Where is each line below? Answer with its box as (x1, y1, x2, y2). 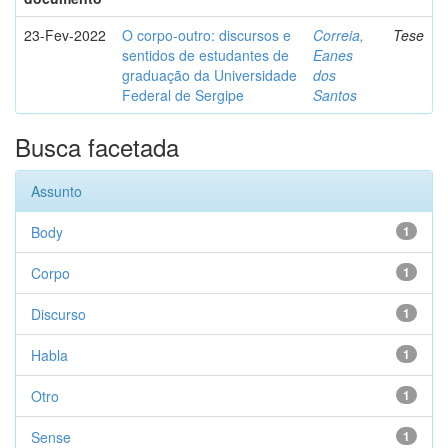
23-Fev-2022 (24, 25, 106, 45)
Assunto (31, 181, 82, 201)
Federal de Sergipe (122, 85, 244, 105)
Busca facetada (15, 129, 179, 164)
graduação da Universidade (122, 65, 297, 85)
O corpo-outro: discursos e (122, 25, 291, 45)
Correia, (313, 25, 364, 45)
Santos (313, 85, 357, 105)
